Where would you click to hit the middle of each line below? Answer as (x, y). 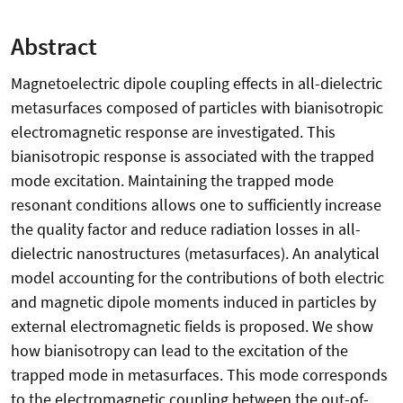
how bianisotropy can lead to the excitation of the (179, 351)
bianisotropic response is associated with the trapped (193, 157)
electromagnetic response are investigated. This (173, 132)
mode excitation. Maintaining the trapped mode (172, 181)
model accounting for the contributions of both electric (197, 278)
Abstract (54, 46)
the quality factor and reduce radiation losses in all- (186, 229)
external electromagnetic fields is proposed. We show (192, 327)
